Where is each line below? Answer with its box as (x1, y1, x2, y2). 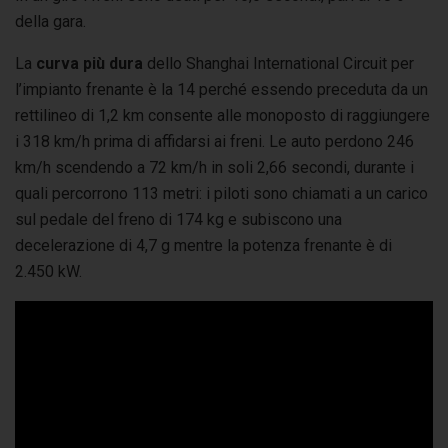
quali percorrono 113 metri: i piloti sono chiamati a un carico (15, 183, 428, 203)
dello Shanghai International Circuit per (143, 53, 414, 73)
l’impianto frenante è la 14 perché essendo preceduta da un (15, 79, 428, 99)
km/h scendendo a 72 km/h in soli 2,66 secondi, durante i (15, 157, 414, 177)
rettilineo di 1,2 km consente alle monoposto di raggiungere (15, 105, 430, 125)
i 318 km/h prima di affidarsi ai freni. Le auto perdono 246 (15, 131, 414, 151)
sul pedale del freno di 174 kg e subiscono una (15, 209, 342, 229)
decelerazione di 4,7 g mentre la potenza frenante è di (15, 235, 392, 255)
